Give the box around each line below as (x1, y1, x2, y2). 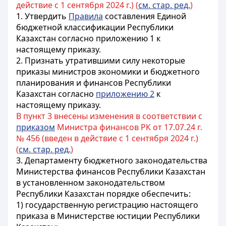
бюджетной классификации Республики (16, 22, 174, 33)
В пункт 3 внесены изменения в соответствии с (16, 110, 202, 122)
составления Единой (103, 11, 186, 22)
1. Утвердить (16, 11, 69, 22)
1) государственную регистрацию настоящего (16, 199, 198, 210)
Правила (69, 11, 103, 22)
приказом (16, 122, 55, 133)
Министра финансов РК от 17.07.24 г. (55, 122, 202, 133)
